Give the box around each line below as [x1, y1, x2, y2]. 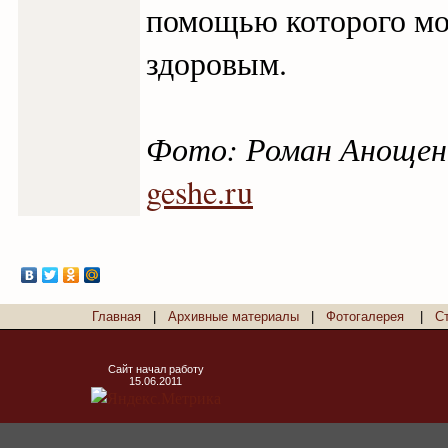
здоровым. [146, 41, 287, 84]
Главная [92, 309, 141, 324]
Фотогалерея [326, 309, 404, 324]
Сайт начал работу [107, 363, 204, 375]
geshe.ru [146, 170, 253, 213]
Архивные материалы [168, 309, 299, 324]
